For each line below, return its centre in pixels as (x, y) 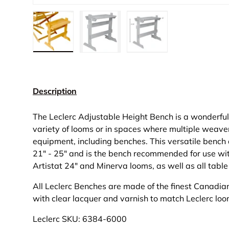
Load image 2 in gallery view (155, 57)
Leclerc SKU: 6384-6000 (80, 219)
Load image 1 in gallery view (108, 57)
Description (55, 91)
